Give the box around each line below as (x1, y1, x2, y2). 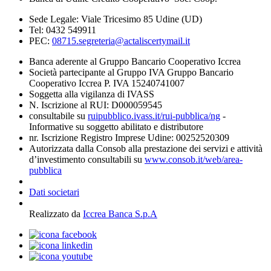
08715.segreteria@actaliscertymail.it (52, 36, 190, 46)
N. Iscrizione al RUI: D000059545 (29, 100, 162, 110)
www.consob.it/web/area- (145, 154, 243, 165)
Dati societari (29, 187, 79, 197)
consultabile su (29, 111, 88, 121)
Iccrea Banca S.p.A (83, 209, 157, 219)
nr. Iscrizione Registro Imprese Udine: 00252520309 (29, 132, 229, 143)
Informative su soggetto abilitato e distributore (29, 122, 203, 132)
